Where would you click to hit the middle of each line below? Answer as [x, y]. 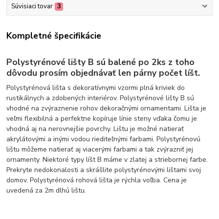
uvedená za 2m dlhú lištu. [46, 190]
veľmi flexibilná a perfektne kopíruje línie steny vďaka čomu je [102, 118]
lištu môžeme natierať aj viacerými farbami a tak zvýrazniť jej [100, 149]
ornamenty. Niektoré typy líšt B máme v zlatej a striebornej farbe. [107, 159]
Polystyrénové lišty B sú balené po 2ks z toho [101, 62]
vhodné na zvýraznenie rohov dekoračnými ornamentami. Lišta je [107, 108]
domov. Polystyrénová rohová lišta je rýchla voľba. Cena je [97, 180]
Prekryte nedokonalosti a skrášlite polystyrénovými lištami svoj [104, 170]
